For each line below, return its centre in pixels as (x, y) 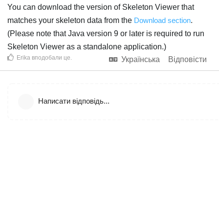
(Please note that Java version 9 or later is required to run (106, 33)
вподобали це (50, 57)
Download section (162, 20)
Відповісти (187, 59)
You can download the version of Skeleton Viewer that (101, 7)
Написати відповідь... (74, 101)
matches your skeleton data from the (71, 20)
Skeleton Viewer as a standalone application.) (87, 46)
